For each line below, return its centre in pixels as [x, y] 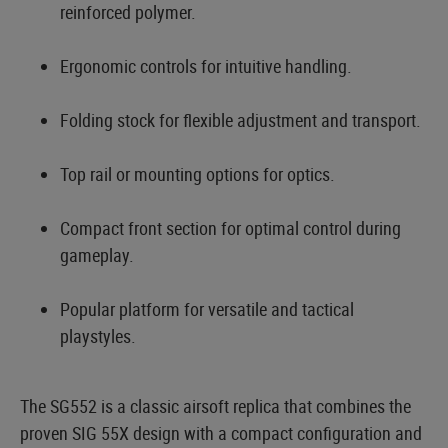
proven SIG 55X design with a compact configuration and [221, 432]
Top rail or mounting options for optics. [197, 173]
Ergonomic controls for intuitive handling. [206, 65]
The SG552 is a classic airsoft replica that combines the [215, 405]
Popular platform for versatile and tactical [207, 308]
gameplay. [97, 254]
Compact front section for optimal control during [230, 227]
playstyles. [98, 335]
